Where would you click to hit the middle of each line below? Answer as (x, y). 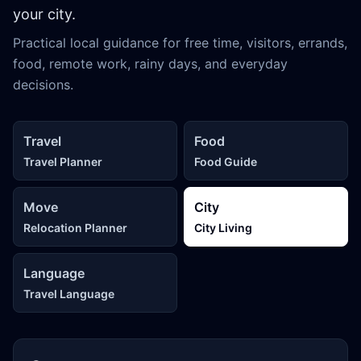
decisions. (43, 84)
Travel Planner (63, 161)
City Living (223, 227)
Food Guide (226, 161)
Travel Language (69, 293)
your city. (44, 14)
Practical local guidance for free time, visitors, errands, (180, 42)
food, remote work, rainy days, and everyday (150, 63)
